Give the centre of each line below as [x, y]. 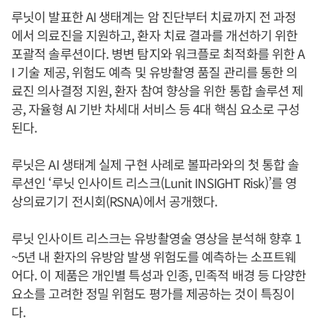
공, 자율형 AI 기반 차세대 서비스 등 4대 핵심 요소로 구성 [156, 108]
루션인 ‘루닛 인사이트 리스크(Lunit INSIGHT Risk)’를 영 [154, 182]
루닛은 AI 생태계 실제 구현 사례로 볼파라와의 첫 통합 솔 [155, 164]
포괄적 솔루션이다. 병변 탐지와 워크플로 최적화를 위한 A [158, 53]
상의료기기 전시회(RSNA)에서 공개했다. [115, 201]
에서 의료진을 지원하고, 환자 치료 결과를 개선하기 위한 [155, 34]
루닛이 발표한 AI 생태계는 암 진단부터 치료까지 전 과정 [154, 16]
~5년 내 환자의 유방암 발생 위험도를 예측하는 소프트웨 [154, 256]
